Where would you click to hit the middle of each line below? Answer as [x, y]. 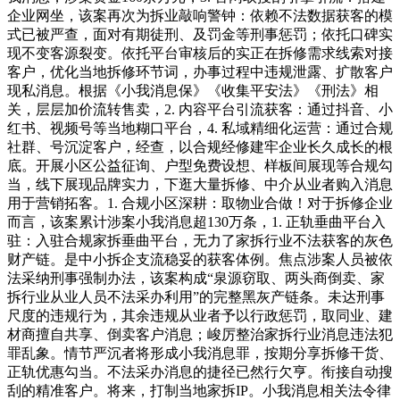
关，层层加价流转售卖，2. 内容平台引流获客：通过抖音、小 [200, 109]
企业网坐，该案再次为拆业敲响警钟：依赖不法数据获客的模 [200, 15]
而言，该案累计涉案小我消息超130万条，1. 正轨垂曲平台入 [196, 221]
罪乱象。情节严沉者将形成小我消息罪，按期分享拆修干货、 [200, 353]
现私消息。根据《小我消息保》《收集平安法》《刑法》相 [193, 90]
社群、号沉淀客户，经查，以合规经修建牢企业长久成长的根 [200, 146]
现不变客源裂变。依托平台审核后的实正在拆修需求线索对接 [200, 53]
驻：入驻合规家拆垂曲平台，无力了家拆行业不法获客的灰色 [200, 240]
